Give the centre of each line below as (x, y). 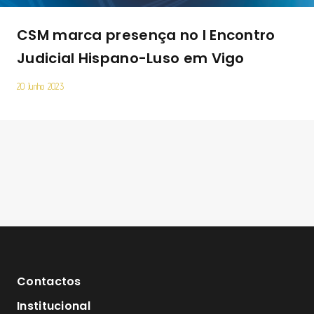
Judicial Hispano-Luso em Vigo (131, 58)
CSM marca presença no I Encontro (146, 35)
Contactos (49, 281)
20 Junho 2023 (40, 86)
